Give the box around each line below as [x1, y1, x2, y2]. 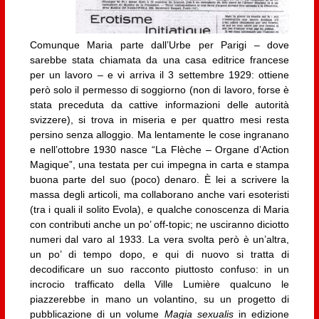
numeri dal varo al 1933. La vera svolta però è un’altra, [29, 233, 290, 245]
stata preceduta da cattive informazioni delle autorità [29, 98, 290, 110]
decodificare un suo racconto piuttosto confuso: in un [29, 263, 290, 275]
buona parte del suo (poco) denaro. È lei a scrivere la [29, 173, 290, 185]
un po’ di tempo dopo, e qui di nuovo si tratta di [29, 248, 290, 260]
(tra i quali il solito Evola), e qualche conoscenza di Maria [29, 203, 290, 215]
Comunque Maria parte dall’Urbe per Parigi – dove [29, 38, 290, 51]
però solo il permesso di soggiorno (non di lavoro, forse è [29, 83, 290, 95]
